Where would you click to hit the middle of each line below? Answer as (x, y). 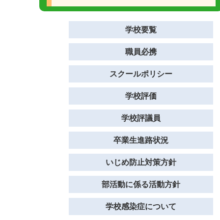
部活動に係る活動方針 (141, 184)
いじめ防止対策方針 (141, 162)
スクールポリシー (141, 74)
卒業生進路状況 (141, 140)
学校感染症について (141, 206)
